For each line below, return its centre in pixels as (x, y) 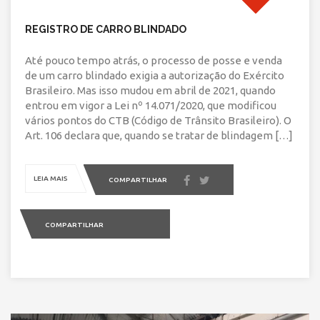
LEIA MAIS (51, 179)
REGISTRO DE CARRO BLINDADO (106, 30)
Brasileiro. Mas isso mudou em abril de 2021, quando (150, 91)
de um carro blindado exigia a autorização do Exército (155, 76)
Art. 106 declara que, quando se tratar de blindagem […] (159, 136)
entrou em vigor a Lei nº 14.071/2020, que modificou (151, 106)
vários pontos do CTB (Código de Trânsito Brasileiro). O (158, 121)
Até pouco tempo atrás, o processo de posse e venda (154, 61)
